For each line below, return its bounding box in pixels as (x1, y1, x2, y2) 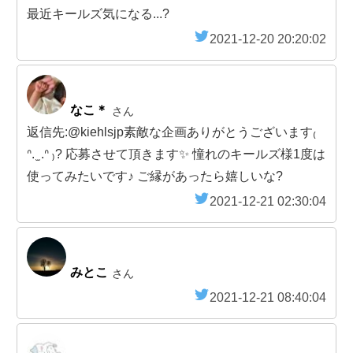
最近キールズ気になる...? (27, 7, 169, 21)
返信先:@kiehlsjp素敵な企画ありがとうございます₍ (27, 125, 316, 139)
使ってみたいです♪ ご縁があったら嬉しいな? (27, 169, 283, 184)
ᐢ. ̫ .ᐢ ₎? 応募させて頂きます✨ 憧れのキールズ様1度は (27, 147, 325, 162)
